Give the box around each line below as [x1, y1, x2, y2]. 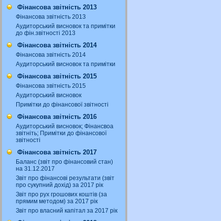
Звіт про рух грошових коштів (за [16, 191, 107, 198]
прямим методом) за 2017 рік [16, 198, 98, 205]
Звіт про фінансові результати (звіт [16, 175, 114, 182]
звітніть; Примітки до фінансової [16, 130, 107, 137]
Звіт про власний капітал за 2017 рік [16, 207, 117, 214]
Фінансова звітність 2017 [17, 148, 97, 156]
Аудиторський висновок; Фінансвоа [16, 123, 113, 130]
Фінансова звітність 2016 [17, 113, 97, 120]
